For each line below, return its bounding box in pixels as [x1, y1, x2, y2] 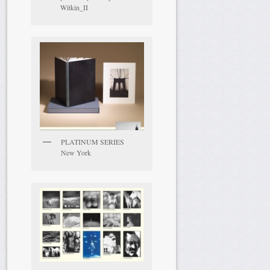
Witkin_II [60, 2, 88, 12]
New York [60, 148, 91, 158]
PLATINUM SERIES [60, 137, 124, 147]
